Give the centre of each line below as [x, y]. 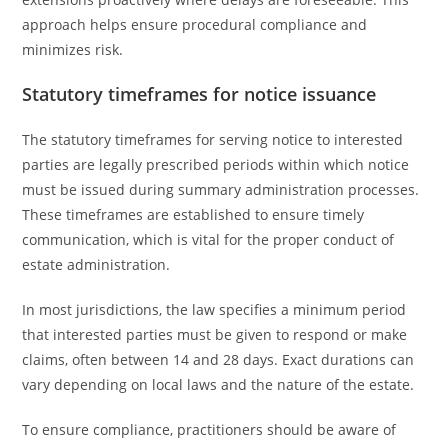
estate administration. [96, 264]
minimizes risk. [73, 49]
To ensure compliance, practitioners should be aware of [209, 429]
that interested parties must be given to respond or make [215, 334]
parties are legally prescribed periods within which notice [216, 164]
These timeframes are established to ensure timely [193, 214]
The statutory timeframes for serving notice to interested [213, 139]
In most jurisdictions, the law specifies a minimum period [214, 309]
